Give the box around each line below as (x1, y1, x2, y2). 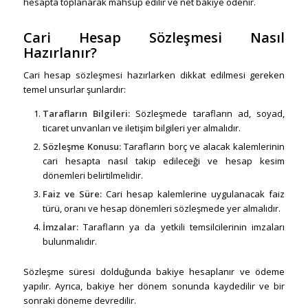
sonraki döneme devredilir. (23, 294, 136, 307)
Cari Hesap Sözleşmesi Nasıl (23, 27, 285, 47)
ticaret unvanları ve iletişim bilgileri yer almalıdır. (42, 121, 241, 134)
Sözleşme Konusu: (42, 140, 121, 153)
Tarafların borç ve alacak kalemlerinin (120, 140, 285, 153)
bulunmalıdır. (42, 234, 97, 247)
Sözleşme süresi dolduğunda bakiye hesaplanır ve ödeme (23, 265, 285, 278)
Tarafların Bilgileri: (42, 107, 130, 120)
